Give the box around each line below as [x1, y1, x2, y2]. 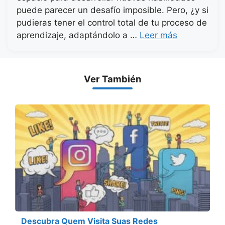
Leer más [140, 30, 177, 41]
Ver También [84, 73, 141, 85]
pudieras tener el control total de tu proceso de [17, 18, 207, 28]
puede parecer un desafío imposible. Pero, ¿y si [17, 5, 208, 16]
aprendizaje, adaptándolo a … [17, 30, 140, 41]
